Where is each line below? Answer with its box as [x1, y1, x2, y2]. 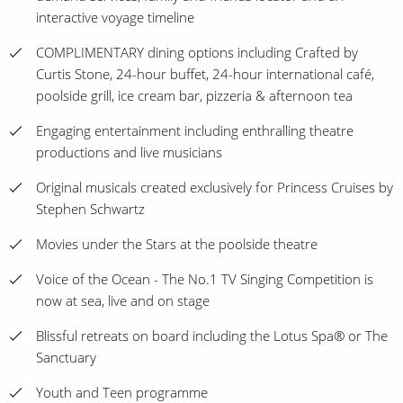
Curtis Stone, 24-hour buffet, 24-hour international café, [36, 65, 374, 83]
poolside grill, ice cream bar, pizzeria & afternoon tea [36, 86, 353, 104]
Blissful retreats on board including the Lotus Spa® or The [36, 327, 388, 345]
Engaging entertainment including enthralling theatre [36, 121, 354, 139]
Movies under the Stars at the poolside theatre [36, 235, 318, 253]
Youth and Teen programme [36, 383, 208, 401]
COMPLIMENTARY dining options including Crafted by [36, 43, 358, 61]
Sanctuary [36, 348, 96, 366]
